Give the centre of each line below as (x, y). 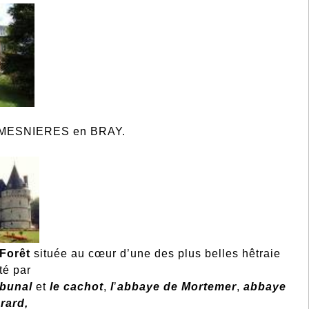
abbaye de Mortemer (177, 287)
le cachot (77, 287)
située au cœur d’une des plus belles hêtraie (158, 254)
